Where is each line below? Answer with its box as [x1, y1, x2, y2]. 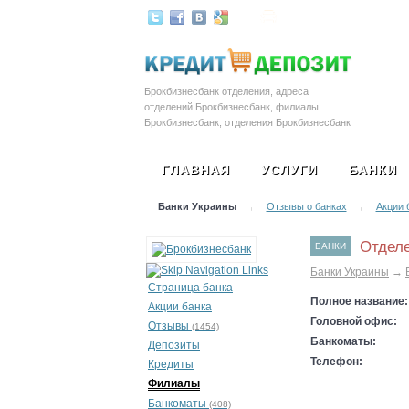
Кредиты [148, 358, 194, 371]
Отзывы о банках [266, 201, 347, 212]
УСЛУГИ [260, 163, 318, 177]
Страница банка [148, 281, 233, 294]
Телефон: [310, 355, 362, 368]
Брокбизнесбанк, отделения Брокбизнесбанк [143, 117, 351, 128]
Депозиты [148, 339, 200, 351]
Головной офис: [310, 315, 397, 328]
